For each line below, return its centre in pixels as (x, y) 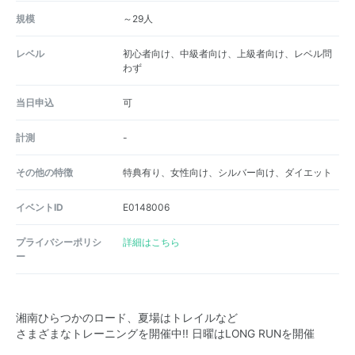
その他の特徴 (44, 172)
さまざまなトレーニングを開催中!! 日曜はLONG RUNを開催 (165, 334)
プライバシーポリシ (59, 242)
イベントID (40, 207)
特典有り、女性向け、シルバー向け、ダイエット (227, 172)
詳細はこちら (151, 242)
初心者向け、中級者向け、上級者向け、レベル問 (227, 53)
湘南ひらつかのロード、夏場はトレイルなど (127, 318)
